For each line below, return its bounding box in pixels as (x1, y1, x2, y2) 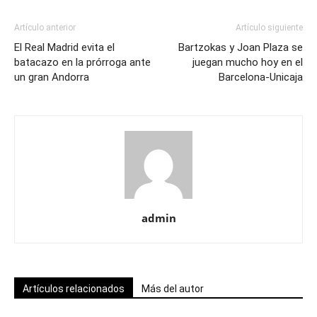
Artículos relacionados (23, 282, 125, 294)
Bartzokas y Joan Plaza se (178, 40, 303, 54)
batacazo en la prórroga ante (14, 55, 151, 69)
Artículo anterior (14, 22, 76, 33)
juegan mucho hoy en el (192, 55, 303, 69)
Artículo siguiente (236, 22, 303, 33)
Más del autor (142, 282, 204, 294)
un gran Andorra (14, 70, 89, 83)
